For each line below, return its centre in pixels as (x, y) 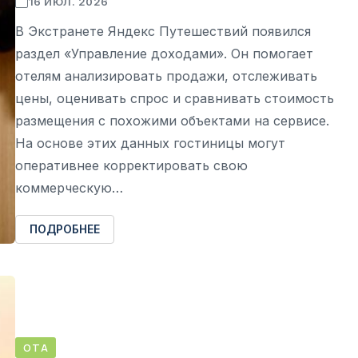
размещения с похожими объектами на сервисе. (172, 121)
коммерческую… (69, 188)
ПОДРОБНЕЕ (65, 229)
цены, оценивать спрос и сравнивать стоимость (175, 98)
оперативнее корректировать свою (131, 165)
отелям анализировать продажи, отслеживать (166, 76)
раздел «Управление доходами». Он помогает (164, 54)
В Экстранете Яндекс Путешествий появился (163, 31)
